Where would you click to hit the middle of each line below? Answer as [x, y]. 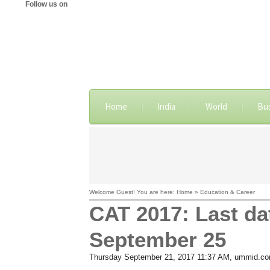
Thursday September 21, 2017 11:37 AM [159, 257]
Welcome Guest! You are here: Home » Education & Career [172, 192]
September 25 [157, 240]
